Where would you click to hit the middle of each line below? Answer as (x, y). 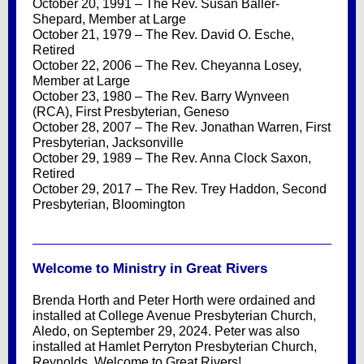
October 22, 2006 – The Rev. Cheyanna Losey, (167, 65)
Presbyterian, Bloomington (109, 204)
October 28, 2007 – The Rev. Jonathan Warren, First (182, 127)
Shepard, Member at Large (109, 19)
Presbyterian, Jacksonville (108, 143)
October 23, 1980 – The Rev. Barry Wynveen (161, 96)
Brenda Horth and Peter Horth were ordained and (174, 300)
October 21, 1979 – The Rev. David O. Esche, (163, 35)
